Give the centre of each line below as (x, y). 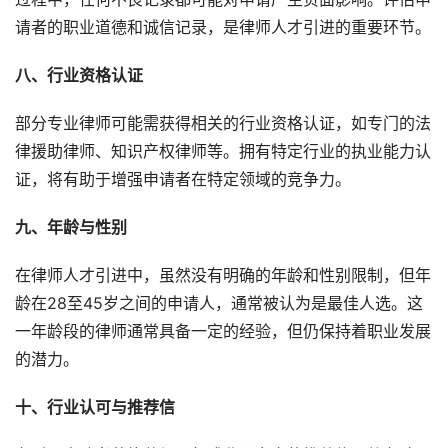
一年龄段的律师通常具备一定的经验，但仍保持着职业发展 (223, 332)
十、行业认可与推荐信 (95, 408)
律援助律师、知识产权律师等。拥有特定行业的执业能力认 (223, 152)
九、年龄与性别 (71, 228)
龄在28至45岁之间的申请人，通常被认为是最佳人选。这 (219, 304)
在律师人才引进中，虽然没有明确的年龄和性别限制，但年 (223, 276)
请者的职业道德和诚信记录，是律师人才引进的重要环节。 (223, 28)
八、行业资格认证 (79, 76)
